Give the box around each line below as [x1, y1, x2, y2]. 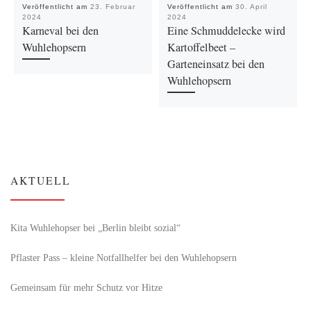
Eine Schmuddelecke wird [167, 22, 285, 38]
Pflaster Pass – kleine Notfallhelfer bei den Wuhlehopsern [10, 251, 237, 263]
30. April [235, 2, 267, 10]
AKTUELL [10, 173, 71, 188]
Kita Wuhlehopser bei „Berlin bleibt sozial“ [10, 221, 180, 233]
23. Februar [90, 2, 135, 10]
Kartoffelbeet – [167, 39, 235, 55]
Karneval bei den [22, 22, 99, 38]
